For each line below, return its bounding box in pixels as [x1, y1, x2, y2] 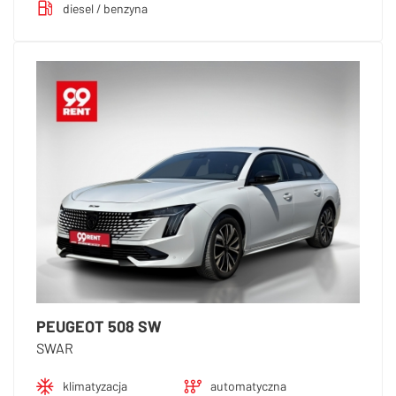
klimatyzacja [63, 378, 127, 394]
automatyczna [210, 378, 286, 394]
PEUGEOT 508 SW [36, 316, 162, 337]
